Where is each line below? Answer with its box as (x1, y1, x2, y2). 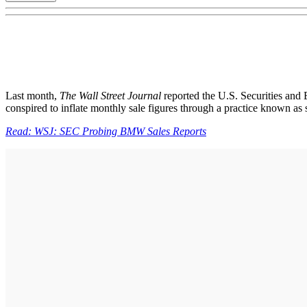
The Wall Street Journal (60, 89, 164, 101)
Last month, (5, 89, 60, 101)
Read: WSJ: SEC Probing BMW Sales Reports (5, 125, 206, 137)
